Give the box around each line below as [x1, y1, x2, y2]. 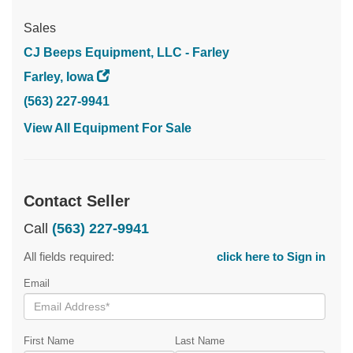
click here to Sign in [217, 249, 325, 263]
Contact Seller [24, 191, 130, 210]
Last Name [174, 335, 225, 347]
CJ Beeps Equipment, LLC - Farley [24, 45, 229, 59]
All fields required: [24, 249, 114, 263]
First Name [24, 335, 74, 347]
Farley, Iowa [24, 69, 94, 84]
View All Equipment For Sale [24, 121, 191, 135]
